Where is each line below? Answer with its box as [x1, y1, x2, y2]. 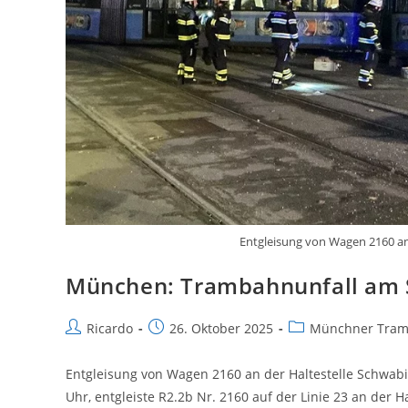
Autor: [65, 337, 102, 355]
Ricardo [87, 319, 133, 337]
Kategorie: [288, 337, 350, 355]
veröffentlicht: [148, 337, 233, 355]
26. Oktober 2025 [169, 319, 273, 337]
